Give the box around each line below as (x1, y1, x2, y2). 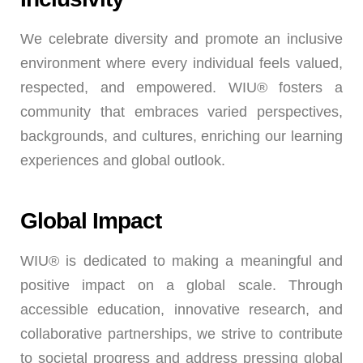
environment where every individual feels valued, (20, 55, 343, 71)
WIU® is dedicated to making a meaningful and (20, 253, 343, 269)
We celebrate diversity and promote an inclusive (20, 31, 343, 47)
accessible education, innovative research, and (20, 301, 343, 318)
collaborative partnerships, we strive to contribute (20, 326, 343, 342)
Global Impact (20, 208, 161, 233)
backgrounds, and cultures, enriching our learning (20, 128, 343, 144)
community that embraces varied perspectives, (20, 104, 343, 120)
